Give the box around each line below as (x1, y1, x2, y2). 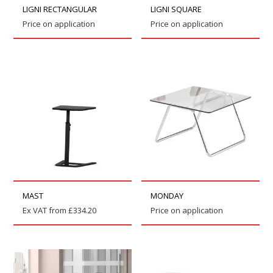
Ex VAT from (23, 205, 69, 216)
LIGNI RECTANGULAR (23, 3, 97, 15)
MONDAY (151, 190, 184, 202)
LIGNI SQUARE (151, 3, 202, 15)
